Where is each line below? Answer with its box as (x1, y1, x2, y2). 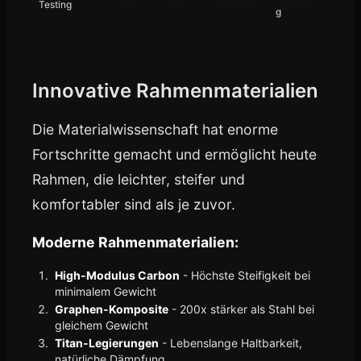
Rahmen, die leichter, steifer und (32, 171, 245, 188)
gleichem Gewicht (55, 318, 148, 332)
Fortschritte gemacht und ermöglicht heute (32, 146, 317, 163)
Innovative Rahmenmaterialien (32, 79, 318, 102)
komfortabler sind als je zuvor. (32, 196, 235, 213)
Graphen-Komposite (55, 302, 168, 316)
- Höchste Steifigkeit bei (180, 268, 310, 282)
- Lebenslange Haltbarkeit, (159, 336, 302, 350)
